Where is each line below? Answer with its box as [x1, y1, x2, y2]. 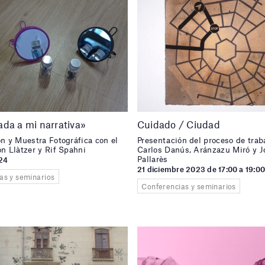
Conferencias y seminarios [141, 181, 236, 191]
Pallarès [137, 154, 168, 164]
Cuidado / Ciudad [137, 118, 220, 131]
